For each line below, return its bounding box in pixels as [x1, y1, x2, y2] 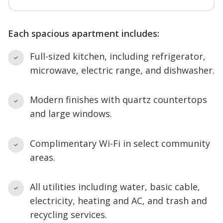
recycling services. [30, 209, 107, 221]
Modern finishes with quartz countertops [30, 94, 207, 106]
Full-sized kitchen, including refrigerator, [30, 50, 206, 62]
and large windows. [30, 108, 112, 119]
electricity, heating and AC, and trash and [30, 195, 207, 207]
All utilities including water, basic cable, [30, 181, 200, 193]
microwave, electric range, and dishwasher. [30, 64, 215, 76]
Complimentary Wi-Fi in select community [30, 137, 210, 149]
